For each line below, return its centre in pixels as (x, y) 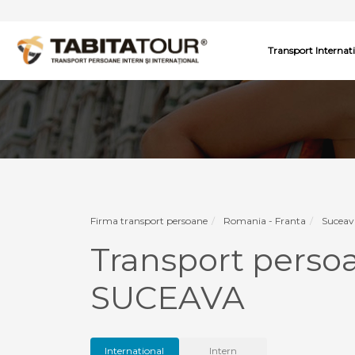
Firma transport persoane (149, 221)
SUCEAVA (168, 298)
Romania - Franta (265, 221)
